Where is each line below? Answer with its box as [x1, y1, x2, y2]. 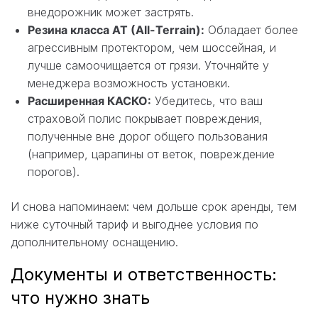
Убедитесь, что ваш [151, 93, 263, 108]
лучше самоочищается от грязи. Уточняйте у [28, 57, 269, 72]
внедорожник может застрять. [28, 4, 194, 19]
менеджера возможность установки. [28, 75, 230, 90]
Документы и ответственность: [11, 263, 277, 285]
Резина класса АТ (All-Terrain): [28, 22, 204, 37]
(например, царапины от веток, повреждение [28, 146, 275, 161]
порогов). [28, 164, 79, 179]
